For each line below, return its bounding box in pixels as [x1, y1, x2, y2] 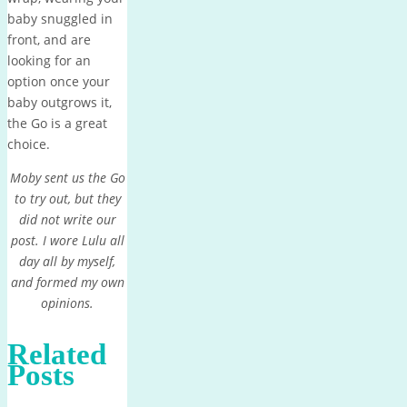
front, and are [7, 30, 91, 48]
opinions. [41, 293, 94, 312]
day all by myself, [19, 252, 115, 270]
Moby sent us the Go [9, 168, 125, 186]
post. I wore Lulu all [10, 231, 124, 249]
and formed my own [10, 273, 124, 291]
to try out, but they [14, 189, 121, 207]
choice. [7, 134, 50, 153]
